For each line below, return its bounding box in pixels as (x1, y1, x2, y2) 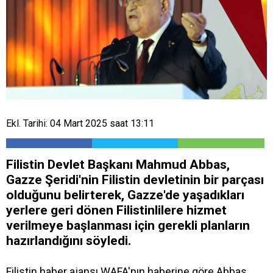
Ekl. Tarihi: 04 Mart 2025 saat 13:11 (6, 117, 154, 129)
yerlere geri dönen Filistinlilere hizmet (6, 202, 227, 218)
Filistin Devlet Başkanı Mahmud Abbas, (6, 157, 230, 172)
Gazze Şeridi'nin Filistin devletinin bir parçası (6, 172, 264, 187)
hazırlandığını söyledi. (6, 233, 131, 248)
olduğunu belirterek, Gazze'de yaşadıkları (6, 187, 244, 202)
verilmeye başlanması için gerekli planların (6, 218, 250, 233)
